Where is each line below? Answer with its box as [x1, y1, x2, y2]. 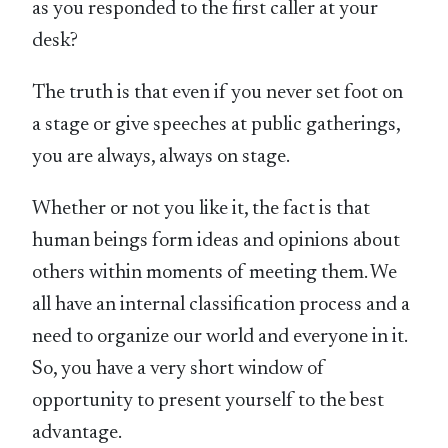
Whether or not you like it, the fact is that [32, 199, 371, 220]
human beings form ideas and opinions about [32, 231, 401, 252]
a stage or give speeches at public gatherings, [32, 115, 401, 136]
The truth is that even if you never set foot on [32, 83, 404, 104]
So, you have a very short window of [32, 359, 326, 380]
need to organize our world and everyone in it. [32, 327, 408, 348]
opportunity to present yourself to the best [32, 391, 385, 412]
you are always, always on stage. [32, 147, 291, 168]
